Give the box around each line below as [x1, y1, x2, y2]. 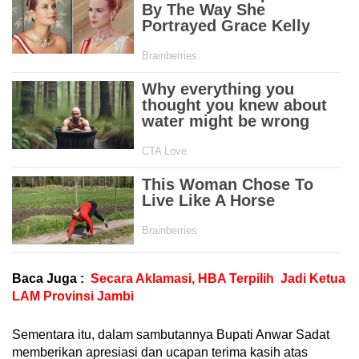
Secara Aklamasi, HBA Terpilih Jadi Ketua [91, 272, 345, 286]
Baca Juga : [12, 272, 84, 286]
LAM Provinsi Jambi [12, 289, 134, 304]
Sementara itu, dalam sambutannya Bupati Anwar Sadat [12, 328, 329, 342]
